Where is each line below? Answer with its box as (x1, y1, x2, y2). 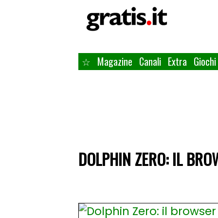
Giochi (194, 54, 216, 69)
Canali (139, 54, 161, 69)
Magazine (97, 54, 132, 69)
